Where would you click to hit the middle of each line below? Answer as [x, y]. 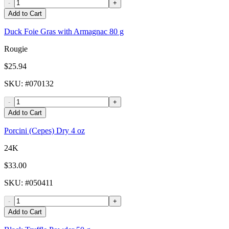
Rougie [16, 49]
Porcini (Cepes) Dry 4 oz [44, 131]
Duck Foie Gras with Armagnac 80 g [64, 32]
